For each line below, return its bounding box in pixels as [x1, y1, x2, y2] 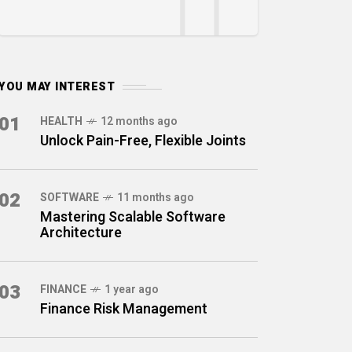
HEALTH [40, 113, 82, 130]
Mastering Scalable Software [40, 207, 225, 228]
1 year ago [104, 281, 159, 298]
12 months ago [101, 113, 178, 130]
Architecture [40, 222, 122, 244]
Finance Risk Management [40, 299, 207, 320]
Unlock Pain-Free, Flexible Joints [40, 130, 246, 152]
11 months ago [117, 189, 194, 206]
